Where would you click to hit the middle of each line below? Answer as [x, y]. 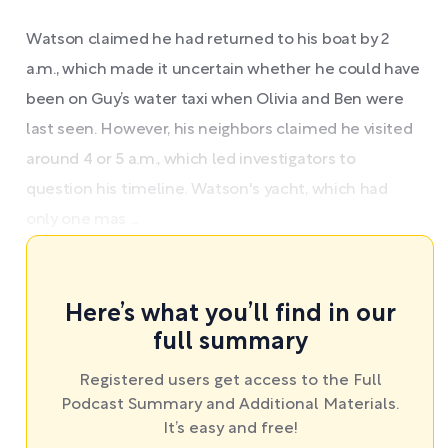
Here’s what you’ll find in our [230, 314]
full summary [230, 342]
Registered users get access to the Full [230, 380]
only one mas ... [82, 219]
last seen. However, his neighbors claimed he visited [219, 129]
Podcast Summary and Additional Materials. [230, 404]
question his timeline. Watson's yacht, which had [207, 189]
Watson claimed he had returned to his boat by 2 [207, 39]
